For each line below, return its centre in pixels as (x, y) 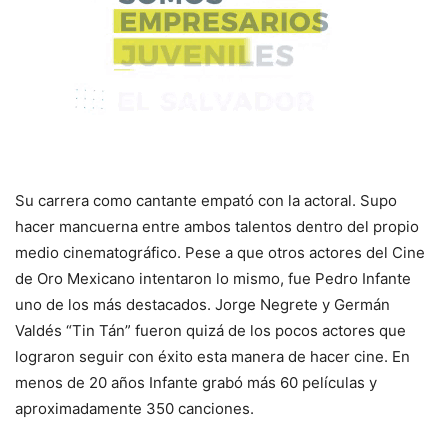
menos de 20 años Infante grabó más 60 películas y (196, 382)
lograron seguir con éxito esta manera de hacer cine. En (212, 356)
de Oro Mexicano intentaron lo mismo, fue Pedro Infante (213, 278)
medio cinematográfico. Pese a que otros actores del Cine (220, 252)
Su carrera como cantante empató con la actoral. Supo (206, 200)
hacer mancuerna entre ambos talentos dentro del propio (217, 226)
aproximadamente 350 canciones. (134, 408)
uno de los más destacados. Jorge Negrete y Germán (202, 304)
